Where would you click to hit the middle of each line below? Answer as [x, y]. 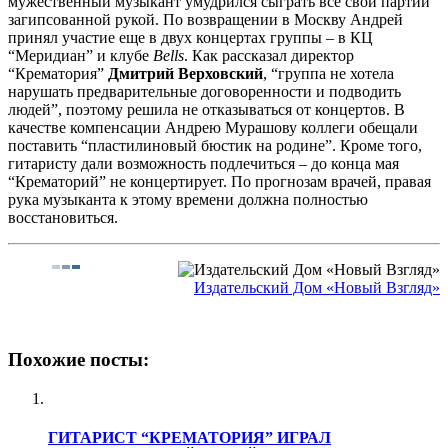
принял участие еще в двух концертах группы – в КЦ [190, 37]
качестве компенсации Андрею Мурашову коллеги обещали [213, 127]
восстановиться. [63, 217]
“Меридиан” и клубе [80, 55]
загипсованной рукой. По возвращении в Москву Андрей [205, 19]
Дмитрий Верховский [185, 73]
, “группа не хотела [328, 73]
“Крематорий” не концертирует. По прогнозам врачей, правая [219, 181]
